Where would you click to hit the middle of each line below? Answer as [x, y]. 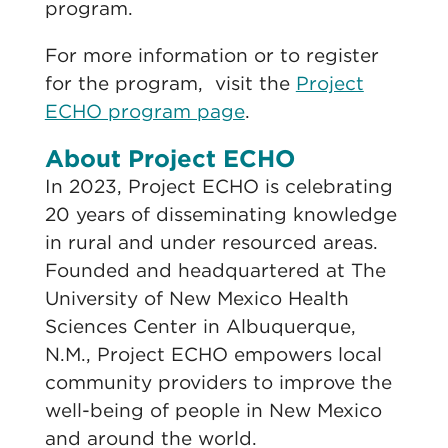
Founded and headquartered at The [215, 270]
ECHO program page [144, 111]
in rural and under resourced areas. [211, 242]
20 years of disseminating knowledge [220, 214]
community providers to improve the [218, 382]
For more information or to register [211, 55]
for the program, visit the [170, 83]
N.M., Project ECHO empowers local [213, 354]
